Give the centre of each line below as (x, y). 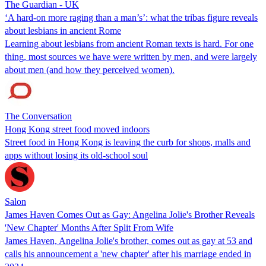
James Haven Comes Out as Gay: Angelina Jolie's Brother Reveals (130, 214)
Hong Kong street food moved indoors (77, 129)
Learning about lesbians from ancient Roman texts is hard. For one (129, 43)
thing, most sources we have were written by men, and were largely (131, 56)
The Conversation (38, 116)
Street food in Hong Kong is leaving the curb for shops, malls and (128, 142)
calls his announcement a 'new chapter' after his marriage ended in (128, 254)
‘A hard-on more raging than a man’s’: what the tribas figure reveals (131, 17)
